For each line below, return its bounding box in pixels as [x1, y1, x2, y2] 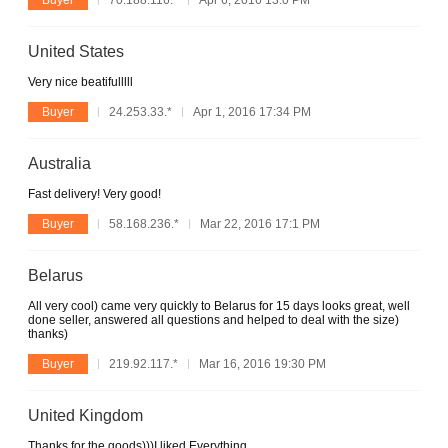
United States [28, 42, 124, 60]
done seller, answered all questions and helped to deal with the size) [28, 312, 399, 327]
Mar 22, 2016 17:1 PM [200, 216, 320, 231]
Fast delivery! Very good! [28, 186, 161, 201]
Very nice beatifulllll [28, 74, 133, 89]
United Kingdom [28, 406, 143, 424]
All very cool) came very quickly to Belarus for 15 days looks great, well [28, 298, 410, 313]
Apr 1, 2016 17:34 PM [193, 104, 311, 119]
